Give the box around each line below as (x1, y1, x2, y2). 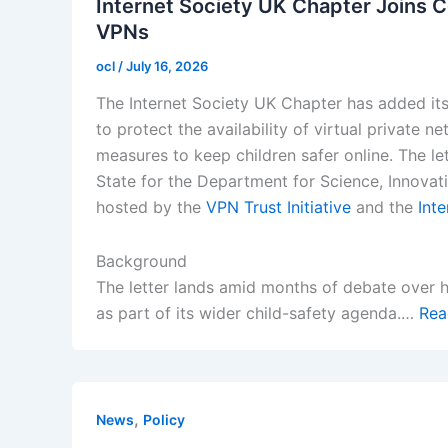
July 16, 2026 (126, 57, 208, 74)
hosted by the (96, 197, 206, 218)
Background (96, 251, 187, 272)
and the (351, 197, 418, 218)
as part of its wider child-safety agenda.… (96, 303, 419, 324)
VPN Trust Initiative (206, 197, 351, 218)
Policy (143, 411, 185, 429)
